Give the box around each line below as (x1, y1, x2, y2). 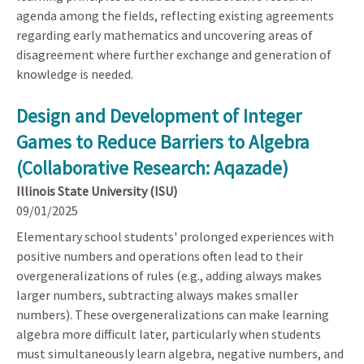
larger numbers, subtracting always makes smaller (16, 286, 298, 303)
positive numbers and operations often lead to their (16, 247, 303, 264)
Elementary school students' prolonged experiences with (16, 227, 334, 245)
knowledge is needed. (16, 65, 133, 82)
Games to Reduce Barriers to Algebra (16, 129, 310, 154)
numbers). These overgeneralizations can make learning (16, 305, 329, 323)
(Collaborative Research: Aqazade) (16, 155, 288, 180)
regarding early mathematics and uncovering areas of (16, 26, 313, 43)
